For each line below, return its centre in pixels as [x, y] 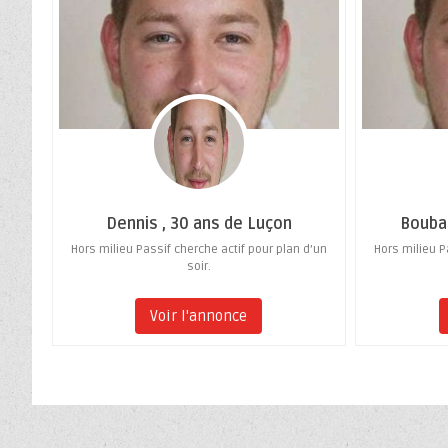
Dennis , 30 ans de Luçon [198, 224]
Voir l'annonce [199, 316]
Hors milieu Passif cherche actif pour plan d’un [198, 250]
